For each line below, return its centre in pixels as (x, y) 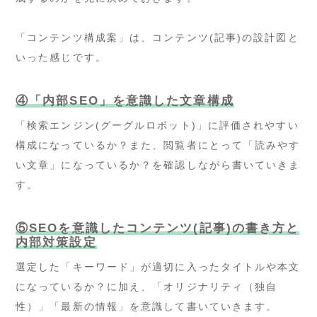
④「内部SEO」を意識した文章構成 (125, 100)
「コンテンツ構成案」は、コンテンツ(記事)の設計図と (157, 37)
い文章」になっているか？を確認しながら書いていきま (158, 165)
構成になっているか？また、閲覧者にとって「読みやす (158, 145)
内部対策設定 (56, 242)
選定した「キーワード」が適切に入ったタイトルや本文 (158, 266)
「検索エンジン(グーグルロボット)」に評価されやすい (157, 125)
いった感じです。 (61, 57)
